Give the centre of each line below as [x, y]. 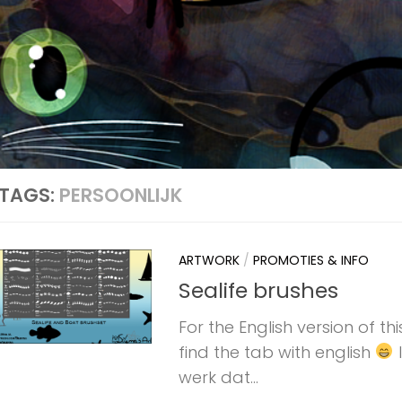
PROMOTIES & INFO [311, 260]
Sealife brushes [258, 290]
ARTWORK [209, 260]
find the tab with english [277, 352]
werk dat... [218, 377]
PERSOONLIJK [120, 195]
